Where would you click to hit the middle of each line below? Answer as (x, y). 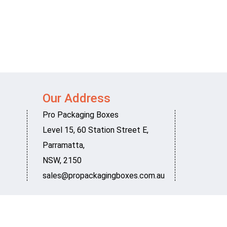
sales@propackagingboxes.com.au (103, 176)
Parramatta (63, 145)
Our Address (76, 98)
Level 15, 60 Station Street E (94, 130)
